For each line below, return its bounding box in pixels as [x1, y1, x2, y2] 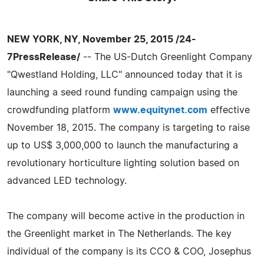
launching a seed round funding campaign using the [7, 87, 237, 97]
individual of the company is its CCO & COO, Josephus [7, 246, 251, 256]
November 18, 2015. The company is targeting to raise [7, 123, 250, 133]
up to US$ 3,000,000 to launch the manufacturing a [7, 140, 238, 150]
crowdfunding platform [7, 105, 113, 115]
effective [207, 105, 250, 115]
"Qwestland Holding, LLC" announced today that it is [7, 70, 242, 80]
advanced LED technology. [7, 176, 127, 186]
